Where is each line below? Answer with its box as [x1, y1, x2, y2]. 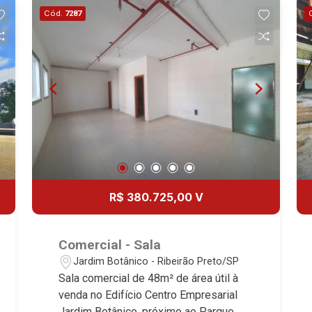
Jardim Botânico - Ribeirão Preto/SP [73, 256, 240, 267]
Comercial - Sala [58, 236, 162, 253]
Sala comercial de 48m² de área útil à [58, 271, 239, 285]
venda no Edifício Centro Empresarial [58, 288, 238, 302]
